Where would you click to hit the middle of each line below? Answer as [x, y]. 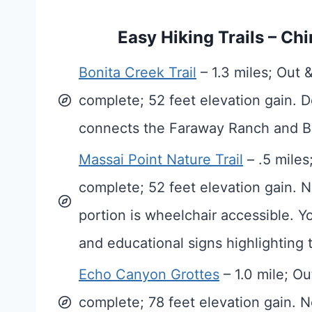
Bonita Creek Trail [138, 73]
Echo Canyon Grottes [149, 275]
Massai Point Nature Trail [161, 160]
